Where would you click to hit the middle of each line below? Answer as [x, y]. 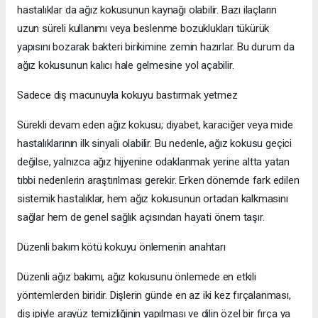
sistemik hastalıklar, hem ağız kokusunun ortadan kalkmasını [153, 198]
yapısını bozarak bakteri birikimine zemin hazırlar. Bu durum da [156, 46]
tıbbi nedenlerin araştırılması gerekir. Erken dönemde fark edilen [158, 180]
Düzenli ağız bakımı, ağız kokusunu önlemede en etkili [137, 276]
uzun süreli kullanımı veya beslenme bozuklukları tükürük [143, 28]
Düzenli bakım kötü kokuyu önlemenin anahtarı [121, 247]
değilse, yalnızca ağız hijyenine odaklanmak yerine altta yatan [154, 161]
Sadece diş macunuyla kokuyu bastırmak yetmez [127, 95]
